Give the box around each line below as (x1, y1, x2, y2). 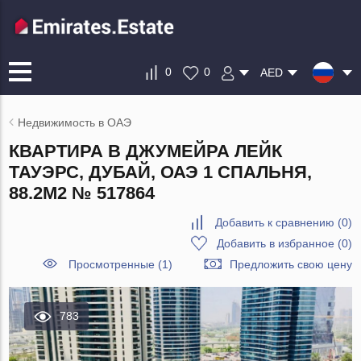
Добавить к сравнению (214, 216, 334, 229)
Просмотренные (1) (68, 258, 172, 271)
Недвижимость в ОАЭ (18, 116, 132, 129)
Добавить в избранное (216, 237, 334, 250)
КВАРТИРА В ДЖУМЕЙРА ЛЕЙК (9, 141, 283, 161)
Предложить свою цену (229, 258, 352, 271)
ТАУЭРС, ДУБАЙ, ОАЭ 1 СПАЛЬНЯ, (9, 162, 313, 182)
